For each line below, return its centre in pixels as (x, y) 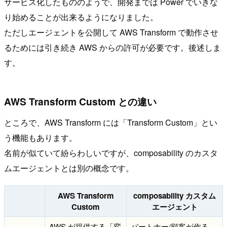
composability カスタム (175, 196)
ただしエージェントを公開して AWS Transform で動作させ (111, 32)
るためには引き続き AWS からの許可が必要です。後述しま (112, 47)
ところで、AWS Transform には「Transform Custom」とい (111, 123)
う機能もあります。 (41, 138)
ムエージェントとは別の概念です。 (69, 168)
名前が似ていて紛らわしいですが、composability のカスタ (111, 153)
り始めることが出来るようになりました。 (81, 17)
